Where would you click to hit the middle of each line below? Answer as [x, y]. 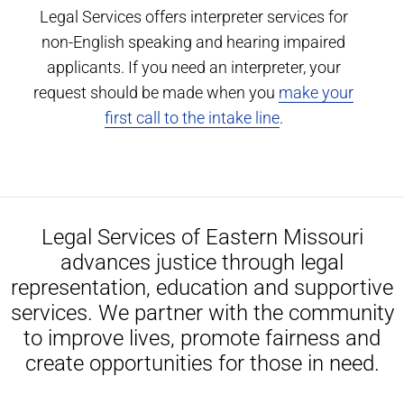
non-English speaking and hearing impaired [194, 41]
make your [317, 92]
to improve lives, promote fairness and [202, 338]
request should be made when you [156, 92]
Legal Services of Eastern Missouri [202, 237]
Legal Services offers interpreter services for [193, 16]
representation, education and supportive [202, 287]
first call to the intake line [192, 117]
